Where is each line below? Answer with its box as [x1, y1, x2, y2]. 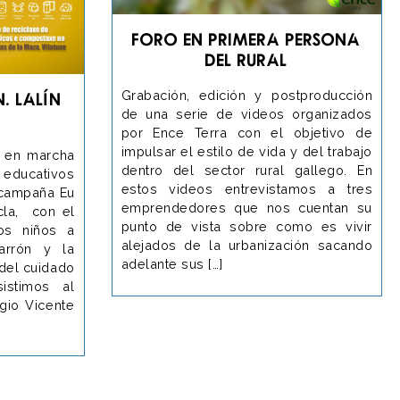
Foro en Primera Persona [132, 28, 362, 49]
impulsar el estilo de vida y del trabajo [121, 143, 372, 159]
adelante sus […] [121, 255, 223, 271]
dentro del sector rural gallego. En [121, 162, 372, 178]
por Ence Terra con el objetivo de [121, 124, 372, 140]
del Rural [205, 48, 288, 70]
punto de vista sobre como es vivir [121, 218, 372, 234]
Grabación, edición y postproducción [121, 87, 372, 103]
